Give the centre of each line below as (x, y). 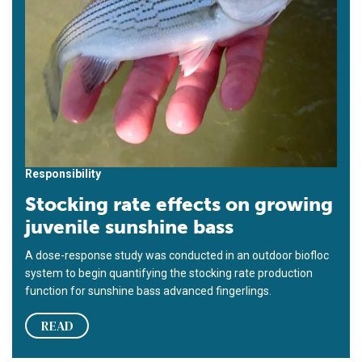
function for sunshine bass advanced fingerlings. (148, 291)
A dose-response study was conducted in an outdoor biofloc (177, 256)
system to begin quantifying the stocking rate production (169, 274)
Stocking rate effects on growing (179, 204)
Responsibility (63, 174)
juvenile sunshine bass (129, 227)
